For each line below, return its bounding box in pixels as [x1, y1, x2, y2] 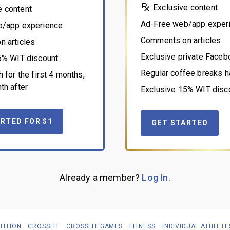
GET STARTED [151, 119, 208, 127]
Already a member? [60, 172, 142, 183]
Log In [142, 172, 168, 183]
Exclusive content [151, 3, 218, 13]
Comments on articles [141, 35, 221, 46]
